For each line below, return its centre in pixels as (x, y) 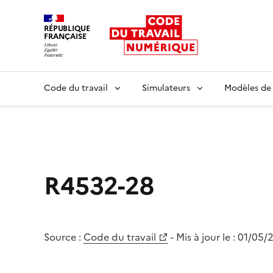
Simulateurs (166, 88)
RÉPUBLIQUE (67, 28)
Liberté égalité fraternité (100, 63)
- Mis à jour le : (204, 237)
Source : (62, 237)
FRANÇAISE (65, 36)
